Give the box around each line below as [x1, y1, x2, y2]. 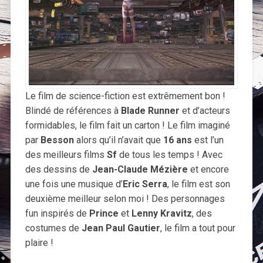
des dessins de [25, 164, 92, 176]
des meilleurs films [25, 149, 107, 161]
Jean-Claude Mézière [92, 164, 188, 176]
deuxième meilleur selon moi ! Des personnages [25, 193, 225, 205]
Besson [40, 134, 74, 146]
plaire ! [25, 237, 53, 249]
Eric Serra [122, 178, 167, 190]
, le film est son [167, 178, 230, 190]
